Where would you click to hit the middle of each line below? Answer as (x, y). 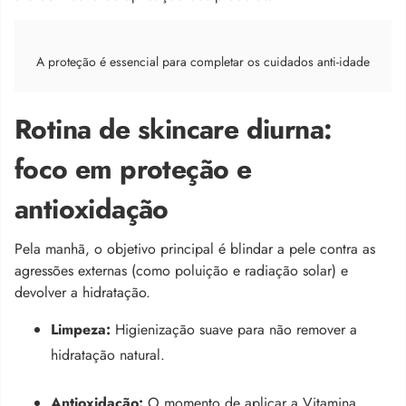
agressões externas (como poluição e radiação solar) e (181, 270)
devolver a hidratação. (82, 292)
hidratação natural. (108, 354)
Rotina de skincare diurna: (174, 129)
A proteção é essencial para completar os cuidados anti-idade (203, 61)
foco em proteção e (133, 169)
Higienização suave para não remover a (234, 329)
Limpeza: (81, 329)
